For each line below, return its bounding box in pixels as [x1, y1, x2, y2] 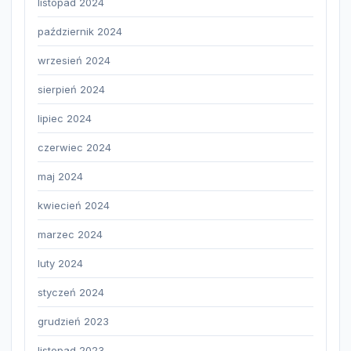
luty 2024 [38, 257, 83, 270]
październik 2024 [38, 25, 122, 38]
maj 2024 [38, 170, 83, 183]
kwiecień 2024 [38, 199, 110, 212]
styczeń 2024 [38, 286, 104, 299]
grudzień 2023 [38, 315, 109, 328]
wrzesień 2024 [38, 54, 110, 67]
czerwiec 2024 [38, 141, 111, 154]
